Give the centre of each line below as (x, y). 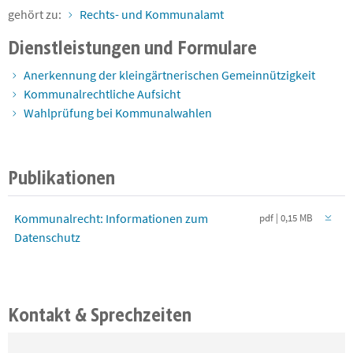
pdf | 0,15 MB (286, 218)
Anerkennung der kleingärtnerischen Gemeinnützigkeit (169, 75)
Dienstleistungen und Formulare (132, 48)
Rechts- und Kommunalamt (152, 14)
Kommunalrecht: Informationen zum (111, 218)
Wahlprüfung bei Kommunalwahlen (118, 113)
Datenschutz (47, 237)
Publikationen (61, 178)
